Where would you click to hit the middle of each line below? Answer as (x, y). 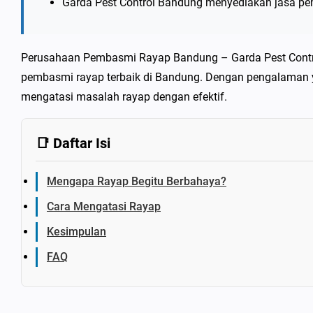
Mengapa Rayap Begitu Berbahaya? (137, 181)
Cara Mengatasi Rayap (104, 206)
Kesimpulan (77, 232)
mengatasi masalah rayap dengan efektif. (124, 97)
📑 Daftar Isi (73, 143)
